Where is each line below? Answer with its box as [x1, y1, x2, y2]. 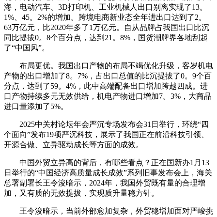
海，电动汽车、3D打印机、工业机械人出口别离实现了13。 [4, 2, 207, 11]
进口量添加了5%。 [4, 102, 68, 110]
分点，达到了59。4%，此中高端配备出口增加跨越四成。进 [4, 81, 208, 90]
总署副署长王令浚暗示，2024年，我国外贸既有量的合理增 [4, 178, 205, 187]
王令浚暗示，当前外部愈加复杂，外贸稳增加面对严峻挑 [4, 206, 213, 215]
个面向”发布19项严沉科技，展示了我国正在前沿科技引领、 [4, 130, 209, 139]
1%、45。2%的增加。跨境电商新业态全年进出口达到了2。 [4, 13, 206, 21]
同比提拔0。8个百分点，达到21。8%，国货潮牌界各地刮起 [4, 33, 208, 42]
